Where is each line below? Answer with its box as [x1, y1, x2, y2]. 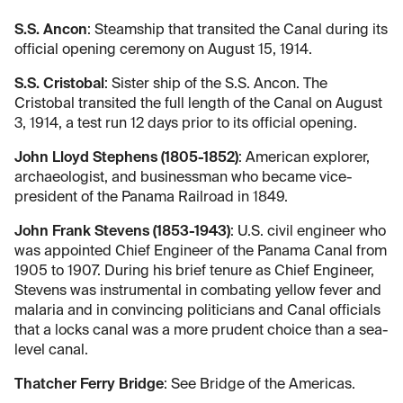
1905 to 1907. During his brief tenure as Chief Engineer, [14, 264, 374, 279]
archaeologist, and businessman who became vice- [14, 170, 352, 185]
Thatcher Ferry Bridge [14, 377, 164, 392]
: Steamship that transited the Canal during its [87, 22, 388, 38]
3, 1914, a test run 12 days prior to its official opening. [14, 116, 357, 131]
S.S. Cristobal [14, 76, 104, 92]
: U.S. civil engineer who [230, 224, 386, 239]
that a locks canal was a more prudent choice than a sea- [14, 323, 388, 338]
